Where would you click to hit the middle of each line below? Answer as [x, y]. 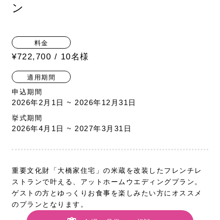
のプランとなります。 [50, 205]
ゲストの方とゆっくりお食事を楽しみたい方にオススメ [107, 193]
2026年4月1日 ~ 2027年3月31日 [72, 129]
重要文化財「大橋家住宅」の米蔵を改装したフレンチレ [107, 171]
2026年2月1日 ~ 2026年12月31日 [74, 103]
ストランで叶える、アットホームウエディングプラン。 [107, 182]
